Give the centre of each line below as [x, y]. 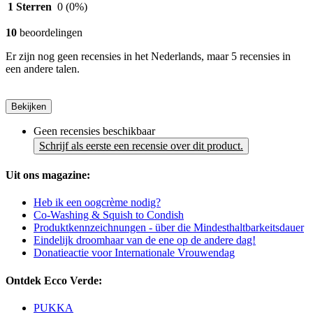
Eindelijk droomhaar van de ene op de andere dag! [145, 240]
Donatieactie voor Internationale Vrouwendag [134, 253]
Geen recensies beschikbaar [94, 131]
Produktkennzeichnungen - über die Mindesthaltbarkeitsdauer [169, 228]
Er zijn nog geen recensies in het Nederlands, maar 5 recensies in [148, 56]
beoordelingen [50, 32]
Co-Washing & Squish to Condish [109, 215]
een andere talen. [43, 68]
